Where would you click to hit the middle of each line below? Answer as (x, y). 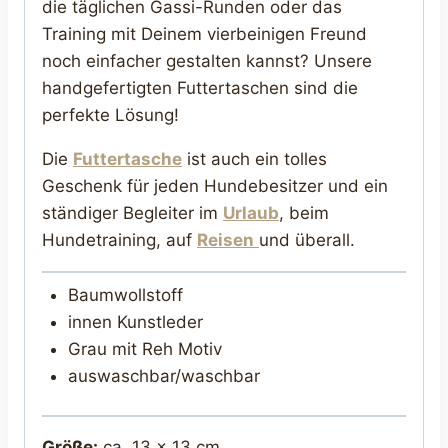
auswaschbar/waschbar (163, 375)
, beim (304, 213)
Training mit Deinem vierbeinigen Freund (204, 34)
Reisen (225, 240)
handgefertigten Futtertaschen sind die (200, 88)
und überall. (307, 240)
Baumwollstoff (125, 294)
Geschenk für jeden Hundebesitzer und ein (215, 186)
